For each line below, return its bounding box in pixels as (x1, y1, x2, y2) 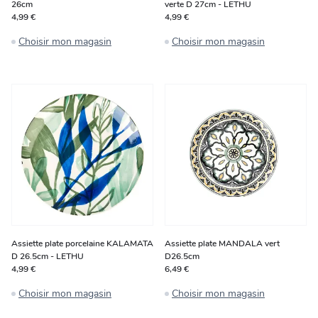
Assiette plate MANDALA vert (165, 238, 280, 249)
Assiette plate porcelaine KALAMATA (11, 238, 153, 249)
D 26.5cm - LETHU (11, 251, 84, 262)
